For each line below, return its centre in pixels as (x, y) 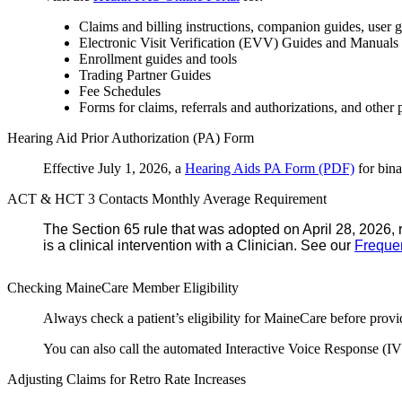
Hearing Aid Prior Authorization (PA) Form (132, 137)
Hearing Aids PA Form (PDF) (270, 168)
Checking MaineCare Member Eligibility (123, 287)
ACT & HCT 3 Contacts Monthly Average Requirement (167, 198)
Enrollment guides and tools (158, 58)
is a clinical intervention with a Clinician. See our (199, 245)
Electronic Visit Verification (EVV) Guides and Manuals (239, 42)
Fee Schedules (120, 91)
